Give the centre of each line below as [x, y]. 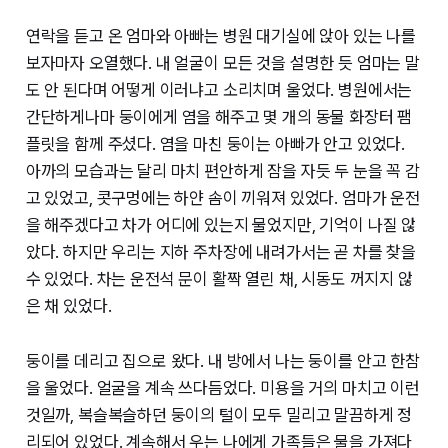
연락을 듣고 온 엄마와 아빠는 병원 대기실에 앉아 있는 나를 [221, 36]
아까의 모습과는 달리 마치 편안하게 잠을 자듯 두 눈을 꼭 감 [222, 171]
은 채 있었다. [68, 306]
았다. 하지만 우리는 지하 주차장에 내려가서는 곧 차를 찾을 [221, 252]
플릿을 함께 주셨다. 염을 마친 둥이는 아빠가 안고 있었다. [215, 144]
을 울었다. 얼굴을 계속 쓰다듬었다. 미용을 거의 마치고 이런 [222, 388]
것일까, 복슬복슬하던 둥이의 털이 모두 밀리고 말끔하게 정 [219, 415]
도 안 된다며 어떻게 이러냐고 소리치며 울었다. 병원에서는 [219, 90]
